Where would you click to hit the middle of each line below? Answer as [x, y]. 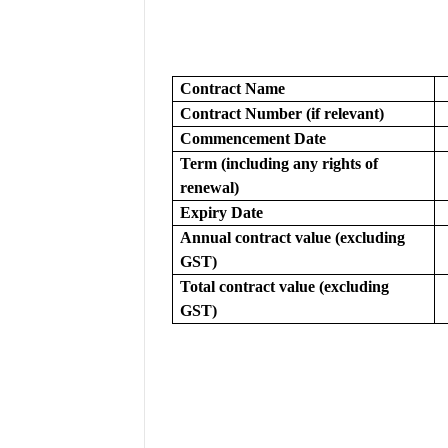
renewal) [209, 187]
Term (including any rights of [278, 163]
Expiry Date [221, 212]
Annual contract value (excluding [292, 237]
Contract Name [232, 88]
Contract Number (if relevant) [281, 113]
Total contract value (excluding [284, 286]
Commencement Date [252, 138]
